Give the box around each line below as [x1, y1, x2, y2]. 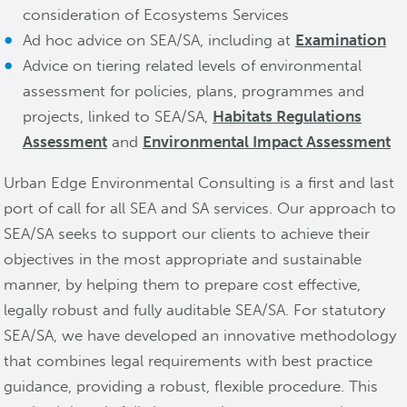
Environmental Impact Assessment [142, 133, 391, 152]
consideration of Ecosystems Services [22, 5, 289, 25]
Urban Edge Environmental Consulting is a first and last [4, 174, 395, 193]
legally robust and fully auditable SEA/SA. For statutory [4, 301, 386, 320]
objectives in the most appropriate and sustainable [4, 250, 362, 269]
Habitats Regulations [212, 107, 362, 126]
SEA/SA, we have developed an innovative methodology [4, 326, 397, 345]
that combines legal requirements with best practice [4, 352, 373, 371]
